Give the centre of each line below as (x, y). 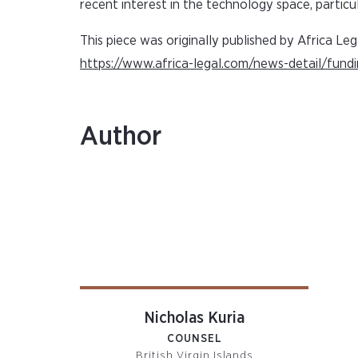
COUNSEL (194, 339)
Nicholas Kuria (194, 318)
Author (121, 137)
